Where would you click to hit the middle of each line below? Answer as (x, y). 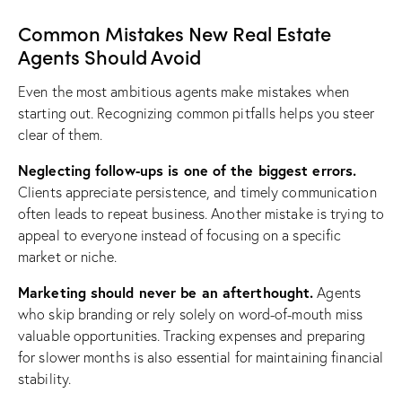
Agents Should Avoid (109, 56)
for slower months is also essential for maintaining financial (201, 357)
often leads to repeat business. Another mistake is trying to (201, 213)
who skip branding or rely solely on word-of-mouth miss (191, 314)
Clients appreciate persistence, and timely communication (197, 192)
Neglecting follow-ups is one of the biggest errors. (188, 170)
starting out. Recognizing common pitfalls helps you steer (196, 113)
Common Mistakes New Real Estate (175, 32)
